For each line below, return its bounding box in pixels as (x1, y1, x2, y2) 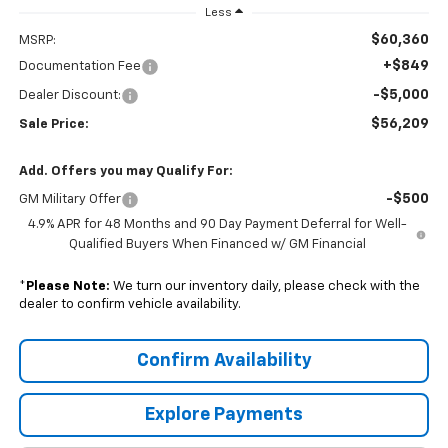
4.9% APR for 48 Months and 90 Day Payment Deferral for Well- (27, 217, 407, 231)
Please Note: (25, 279, 110, 293)
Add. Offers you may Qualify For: (18, 164, 233, 178)
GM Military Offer (18, 192, 121, 206)
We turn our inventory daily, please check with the (109, 279, 420, 293)
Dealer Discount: (18, 88, 121, 102)
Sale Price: (18, 117, 89, 131)
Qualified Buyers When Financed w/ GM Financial (68, 237, 366, 251)
